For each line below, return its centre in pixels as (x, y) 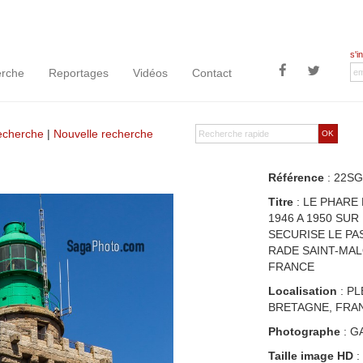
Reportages (79, 73)
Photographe (304, 331)
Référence (296, 177)
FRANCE (291, 267)
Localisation (302, 291)
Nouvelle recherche (103, 134)
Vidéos (150, 73)
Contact (212, 73)
